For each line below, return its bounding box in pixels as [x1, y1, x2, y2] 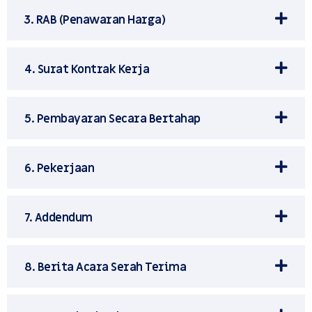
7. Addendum [24, 210, 93, 226]
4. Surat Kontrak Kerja [24, 62, 149, 78]
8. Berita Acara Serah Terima [24, 260, 186, 276]
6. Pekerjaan [24, 161, 94, 177]
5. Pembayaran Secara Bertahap [24, 111, 201, 127]
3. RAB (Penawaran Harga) [24, 13, 165, 29]
